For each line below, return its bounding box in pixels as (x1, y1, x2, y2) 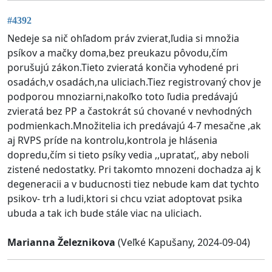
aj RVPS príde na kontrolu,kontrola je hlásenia (7, 134, 217, 148)
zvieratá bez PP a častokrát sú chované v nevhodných (7, 104, 252, 118)
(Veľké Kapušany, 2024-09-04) (115, 236, 250, 250)
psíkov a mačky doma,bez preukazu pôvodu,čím (7, 46, 228, 60)
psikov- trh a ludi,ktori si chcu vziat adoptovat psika (7, 192, 242, 206)
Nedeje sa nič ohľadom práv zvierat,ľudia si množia (7, 32, 239, 46)
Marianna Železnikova (7, 236, 115, 250)
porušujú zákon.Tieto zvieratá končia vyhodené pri (7, 61, 239, 75)
